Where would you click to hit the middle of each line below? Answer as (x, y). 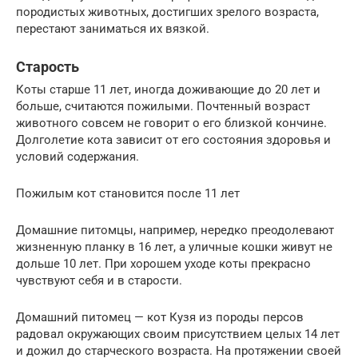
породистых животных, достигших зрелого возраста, (167, 12)
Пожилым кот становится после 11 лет (128, 193)
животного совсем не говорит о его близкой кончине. (171, 123)
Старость (48, 67)
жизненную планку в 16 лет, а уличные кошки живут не (174, 247)
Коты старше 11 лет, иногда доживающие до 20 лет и (168, 89)
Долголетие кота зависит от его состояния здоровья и (173, 140)
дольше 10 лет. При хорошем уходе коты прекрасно (163, 264)
